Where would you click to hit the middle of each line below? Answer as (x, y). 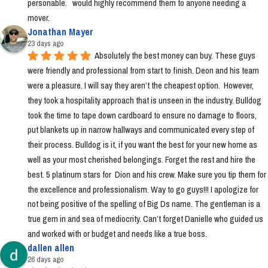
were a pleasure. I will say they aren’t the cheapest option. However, (141, 86)
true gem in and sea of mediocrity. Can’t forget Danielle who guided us (145, 219)
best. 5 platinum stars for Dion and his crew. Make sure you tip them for (147, 174)
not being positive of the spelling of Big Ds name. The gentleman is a (144, 204)
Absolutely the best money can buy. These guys (175, 56)
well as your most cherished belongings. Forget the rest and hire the (141, 160)
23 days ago (45, 43)
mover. (39, 17)
